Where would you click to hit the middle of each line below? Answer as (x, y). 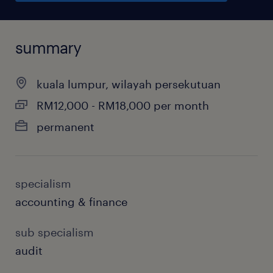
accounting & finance (71, 202)
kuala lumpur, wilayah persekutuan (129, 84)
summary (48, 47)
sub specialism (55, 232)
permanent (66, 127)
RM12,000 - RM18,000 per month (123, 105)
